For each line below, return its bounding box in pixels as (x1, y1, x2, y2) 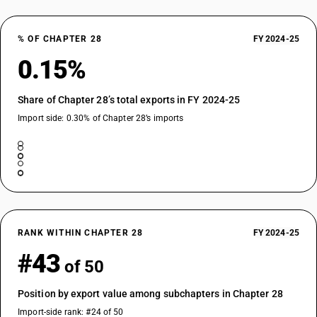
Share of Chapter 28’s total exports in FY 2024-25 (18, 94, 241, 105)
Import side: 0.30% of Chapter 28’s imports (18, 113, 184, 123)
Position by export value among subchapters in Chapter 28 (18, 288, 283, 299)
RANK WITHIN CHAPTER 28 (18, 228, 144, 238)
